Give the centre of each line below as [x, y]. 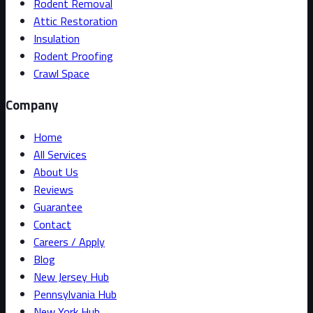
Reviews [53, 190]
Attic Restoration [75, 21]
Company [32, 105]
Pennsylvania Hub [75, 294]
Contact [52, 225]
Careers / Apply [69, 242]
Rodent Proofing [73, 56]
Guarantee [58, 207]
